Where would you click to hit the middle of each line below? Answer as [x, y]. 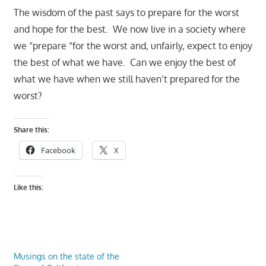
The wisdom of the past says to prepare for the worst [126, 12]
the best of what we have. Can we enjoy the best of [124, 62]
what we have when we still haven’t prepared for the [126, 79]
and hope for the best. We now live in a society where [129, 29]
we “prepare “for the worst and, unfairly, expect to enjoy [133, 45]
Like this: [28, 187]
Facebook [58, 150]
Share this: [31, 129]
